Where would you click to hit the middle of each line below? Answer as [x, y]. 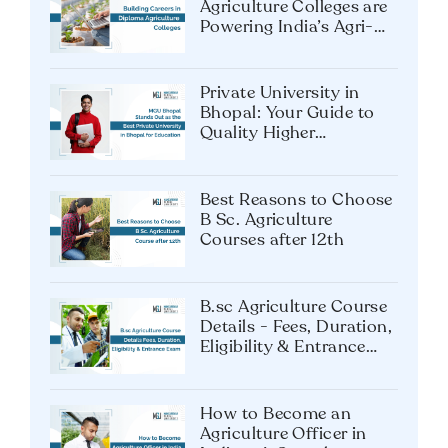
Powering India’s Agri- [287, 27]
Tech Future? [251, 47]
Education [241, 154]
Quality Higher [258, 134]
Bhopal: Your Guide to [287, 114]
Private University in [280, 94]
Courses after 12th [272, 241]
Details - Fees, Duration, [296, 328]
